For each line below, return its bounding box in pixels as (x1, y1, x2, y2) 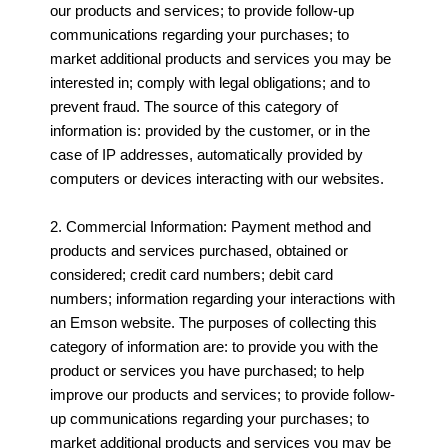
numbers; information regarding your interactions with (50, 289, 395, 307)
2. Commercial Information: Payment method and (50, 217, 371, 235)
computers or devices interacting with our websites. (50, 169, 384, 187)
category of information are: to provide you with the (50, 337, 378, 355)
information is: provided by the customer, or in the (50, 121, 370, 139)
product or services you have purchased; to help (50, 361, 364, 379)
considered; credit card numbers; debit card (50, 265, 333, 283)
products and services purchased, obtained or (50, 241, 348, 259)
